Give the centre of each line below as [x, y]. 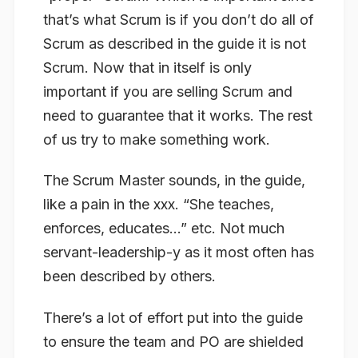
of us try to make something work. [157, 139]
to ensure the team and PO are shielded [173, 341]
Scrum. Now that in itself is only [147, 67]
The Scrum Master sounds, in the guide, [174, 181]
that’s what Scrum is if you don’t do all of [179, 19]
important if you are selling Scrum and [168, 91]
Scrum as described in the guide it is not [175, 43]
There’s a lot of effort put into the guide [173, 317]
